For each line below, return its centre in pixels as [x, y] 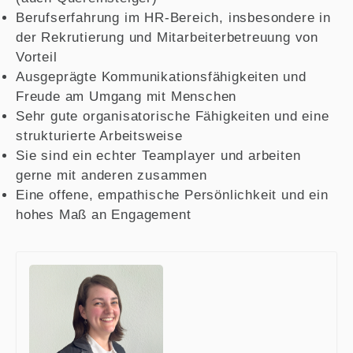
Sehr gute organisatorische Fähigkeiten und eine [173, 116]
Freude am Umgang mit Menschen [126, 96]
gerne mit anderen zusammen [111, 175]
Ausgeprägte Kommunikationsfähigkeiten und [161, 76]
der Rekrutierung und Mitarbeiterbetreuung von [167, 37]
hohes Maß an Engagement [104, 214]
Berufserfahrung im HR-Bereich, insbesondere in [173, 17]
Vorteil [37, 57]
